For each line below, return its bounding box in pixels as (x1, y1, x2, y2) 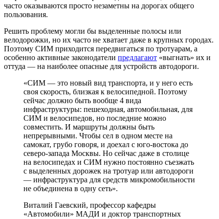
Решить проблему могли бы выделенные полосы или (4, 26, 181, 35)
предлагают (118, 53, 157, 62)
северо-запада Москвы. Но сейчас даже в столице (23, 149, 189, 157)
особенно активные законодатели (4, 53, 118, 62)
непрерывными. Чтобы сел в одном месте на (23, 131, 173, 140)
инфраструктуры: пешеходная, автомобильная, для (23, 105, 193, 113)
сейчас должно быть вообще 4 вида (23, 96, 141, 105)
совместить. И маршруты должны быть (23, 122, 154, 131)
